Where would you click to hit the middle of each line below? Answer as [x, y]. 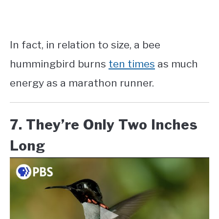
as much [176, 64]
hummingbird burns [59, 64]
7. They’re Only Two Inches [104, 124]
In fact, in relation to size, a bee [85, 44]
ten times [132, 64]
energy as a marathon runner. [82, 83]
